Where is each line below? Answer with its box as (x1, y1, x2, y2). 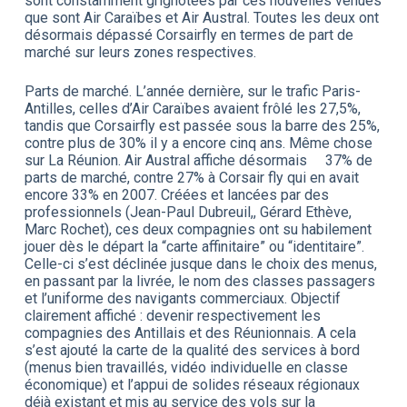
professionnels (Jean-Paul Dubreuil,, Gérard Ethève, (24, 203, 352, 221)
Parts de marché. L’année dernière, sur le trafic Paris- (24, 82, 361, 100)
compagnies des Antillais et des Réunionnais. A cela (24, 323, 356, 342)
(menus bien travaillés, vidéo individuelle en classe (24, 358, 348, 376)
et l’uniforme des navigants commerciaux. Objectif (24, 289, 341, 307)
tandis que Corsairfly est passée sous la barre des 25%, (24, 116, 380, 134)
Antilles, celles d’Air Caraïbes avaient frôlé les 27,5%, (24, 99, 361, 117)
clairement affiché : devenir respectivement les (24, 306, 321, 324)
